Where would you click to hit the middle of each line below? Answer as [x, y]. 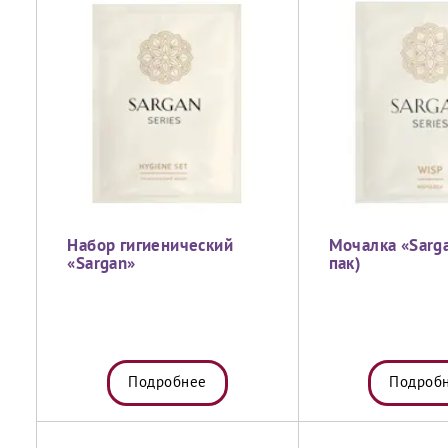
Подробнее [167, 383]
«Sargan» [101, 264]
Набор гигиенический [150, 246]
